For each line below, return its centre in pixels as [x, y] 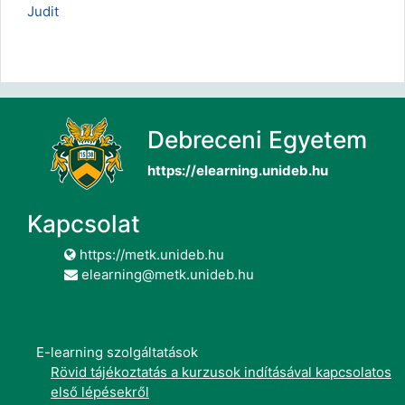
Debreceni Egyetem [257, 140]
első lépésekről [100, 392]
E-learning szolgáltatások [117, 352]
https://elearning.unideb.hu [238, 170]
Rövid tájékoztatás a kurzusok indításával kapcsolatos [221, 372]
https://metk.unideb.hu [150, 254]
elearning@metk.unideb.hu [166, 274]
